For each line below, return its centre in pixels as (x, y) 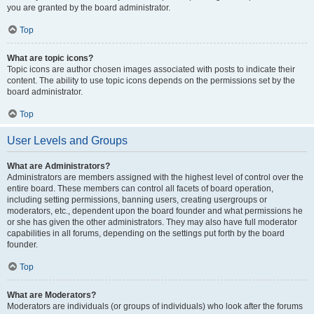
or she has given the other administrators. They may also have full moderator (152, 222)
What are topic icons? (50, 58)
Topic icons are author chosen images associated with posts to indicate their (151, 69)
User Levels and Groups (67, 141)
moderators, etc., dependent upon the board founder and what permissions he (155, 211)
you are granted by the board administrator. (89, 8)
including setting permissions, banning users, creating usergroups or (137, 200)
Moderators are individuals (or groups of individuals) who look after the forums (155, 306)
